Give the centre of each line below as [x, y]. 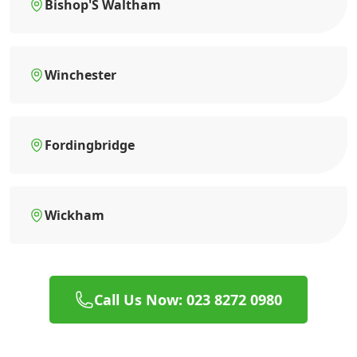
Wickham [75, 215]
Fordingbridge [90, 145]
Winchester [80, 75]
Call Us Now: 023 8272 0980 [188, 299]
